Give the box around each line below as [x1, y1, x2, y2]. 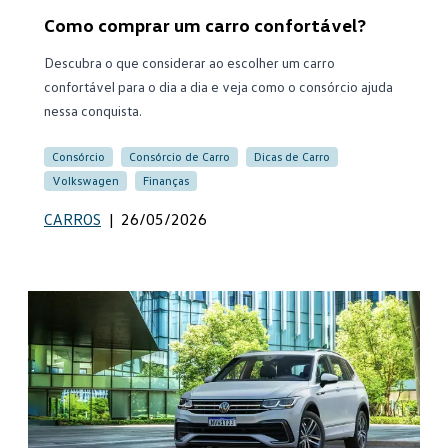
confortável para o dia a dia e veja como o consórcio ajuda [44, 78, 393, 95]
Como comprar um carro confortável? [44, 14, 366, 36]
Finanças [143, 173, 189, 188]
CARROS [44, 209, 101, 229]
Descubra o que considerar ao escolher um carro [44, 54, 335, 71]
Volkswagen [52, 173, 119, 188]
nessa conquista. [44, 102, 142, 119]
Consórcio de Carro [129, 149, 230, 164]
